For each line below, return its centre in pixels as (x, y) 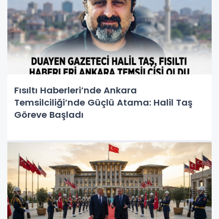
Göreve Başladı (49, 114)
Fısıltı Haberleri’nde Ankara (76, 90)
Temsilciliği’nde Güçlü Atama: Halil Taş (103, 102)
